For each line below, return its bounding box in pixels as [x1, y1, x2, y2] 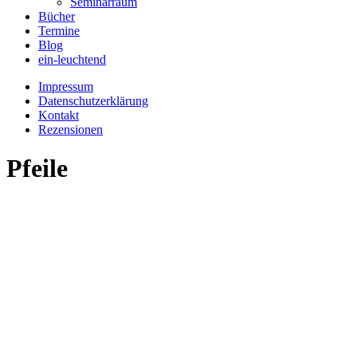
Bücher [38, 10, 75, 23]
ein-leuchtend [38, 53, 106, 66]
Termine [38, 24, 80, 37]
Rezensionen [38, 123, 103, 136]
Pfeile [6, 154, 68, 183]
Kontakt [38, 108, 79, 122]
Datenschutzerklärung [38, 94, 148, 108]
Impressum [38, 80, 93, 93]
